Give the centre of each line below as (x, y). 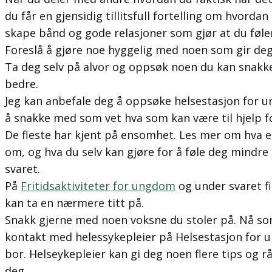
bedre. (22, 84)
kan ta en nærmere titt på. (74, 203)
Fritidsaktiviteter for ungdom (98, 186)
